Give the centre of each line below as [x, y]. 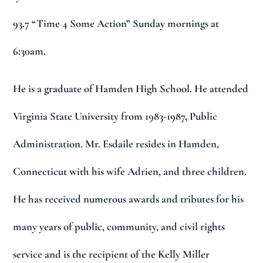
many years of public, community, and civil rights [119, 227]
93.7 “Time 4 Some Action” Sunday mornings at [116, 23]
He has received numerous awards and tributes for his [129, 199]
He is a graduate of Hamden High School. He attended [131, 89]
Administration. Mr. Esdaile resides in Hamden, [116, 144]
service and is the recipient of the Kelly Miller [112, 254]
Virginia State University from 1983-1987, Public [115, 117]
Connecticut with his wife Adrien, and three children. [130, 172]
